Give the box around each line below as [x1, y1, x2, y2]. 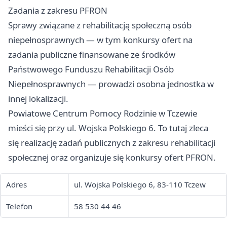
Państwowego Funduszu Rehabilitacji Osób [8, 63, 174, 75]
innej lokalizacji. [8, 93, 68, 105]
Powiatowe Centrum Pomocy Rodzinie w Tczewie [8, 107, 197, 120]
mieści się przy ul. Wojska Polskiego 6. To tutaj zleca [8, 122, 208, 134]
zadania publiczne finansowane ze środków [8, 49, 175, 61]
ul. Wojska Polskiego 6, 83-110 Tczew [74, 179, 206, 190]
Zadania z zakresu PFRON [8, 5, 107, 17]
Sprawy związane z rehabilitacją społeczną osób [8, 19, 192, 31]
